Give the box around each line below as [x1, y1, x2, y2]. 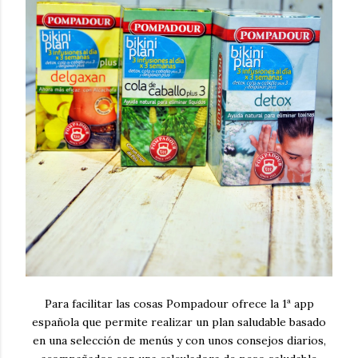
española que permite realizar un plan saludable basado [32, 315, 326, 330]
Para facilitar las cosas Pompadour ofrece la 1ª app [44, 296, 314, 312]
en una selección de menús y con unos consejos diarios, [32, 333, 326, 348]
